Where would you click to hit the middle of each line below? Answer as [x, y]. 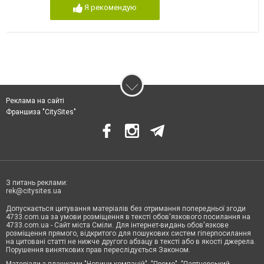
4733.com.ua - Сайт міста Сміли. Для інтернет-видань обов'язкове [117, 225]
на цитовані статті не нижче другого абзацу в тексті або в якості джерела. [131, 241]
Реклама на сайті [35, 100]
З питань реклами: [37, 182]
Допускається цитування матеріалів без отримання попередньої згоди [126, 208]
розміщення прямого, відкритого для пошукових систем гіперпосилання [128, 233]
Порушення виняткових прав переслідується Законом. [98, 250]
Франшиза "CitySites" [41, 112]
